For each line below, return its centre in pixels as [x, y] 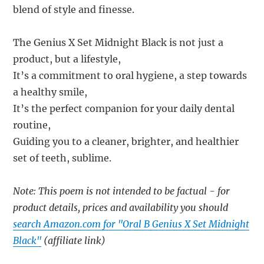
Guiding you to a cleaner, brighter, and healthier [126, 141]
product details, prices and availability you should [121, 207]
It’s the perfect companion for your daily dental [124, 108]
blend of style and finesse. [74, 9]
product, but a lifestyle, [67, 59]
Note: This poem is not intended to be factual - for [122, 191]
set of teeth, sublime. [62, 158]
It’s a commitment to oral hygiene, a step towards [130, 75]
